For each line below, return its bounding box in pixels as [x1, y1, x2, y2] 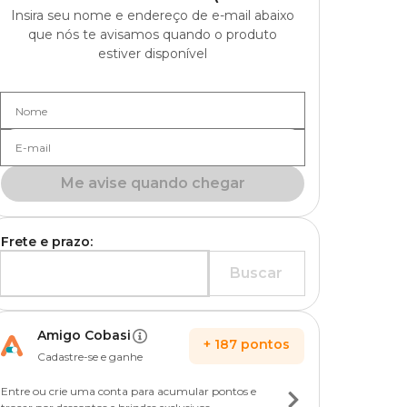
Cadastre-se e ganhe [37, 350, 143, 363]
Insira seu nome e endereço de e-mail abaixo [11, 7, 294, 24]
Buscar [230, 264, 283, 282]
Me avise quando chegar [60, 174, 245, 192]
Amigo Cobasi [37, 327, 131, 343]
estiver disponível [98, 45, 207, 62]
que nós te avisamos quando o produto [28, 26, 277, 43]
